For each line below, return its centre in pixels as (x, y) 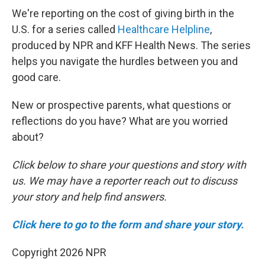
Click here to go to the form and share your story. (128, 224)
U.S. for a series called (65, 29)
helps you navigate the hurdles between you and (125, 61)
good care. (36, 77)
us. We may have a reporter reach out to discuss (125, 181)
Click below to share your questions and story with (129, 165)
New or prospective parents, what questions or (122, 105)
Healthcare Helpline (164, 29)
